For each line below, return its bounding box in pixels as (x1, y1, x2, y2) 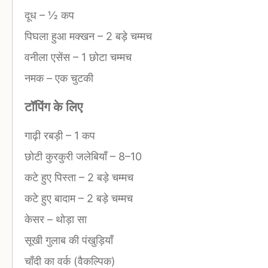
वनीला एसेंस (25, 51, 73, 64)
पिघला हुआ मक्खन (25, 30, 98, 43)
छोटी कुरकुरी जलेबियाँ (25, 150, 110, 163)
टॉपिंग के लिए (25, 99, 83, 115)
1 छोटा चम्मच (78, 51, 132, 64)
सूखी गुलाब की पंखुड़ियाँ (25, 234, 113, 247)
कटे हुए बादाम (25, 192, 78, 205)
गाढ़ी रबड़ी (25, 129, 66, 142)
